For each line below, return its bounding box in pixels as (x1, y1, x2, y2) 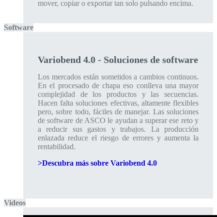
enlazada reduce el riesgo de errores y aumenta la (38, 134, 199, 142)
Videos (4, 199, 26, 207)
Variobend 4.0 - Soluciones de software (38, 54, 198, 65)
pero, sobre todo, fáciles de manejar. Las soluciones (38, 108, 199, 116)
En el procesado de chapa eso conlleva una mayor (38, 81, 199, 90)
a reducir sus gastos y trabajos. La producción (38, 125, 199, 133)
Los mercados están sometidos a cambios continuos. (38, 73, 199, 81)
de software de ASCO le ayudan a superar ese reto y (38, 116, 199, 124)
